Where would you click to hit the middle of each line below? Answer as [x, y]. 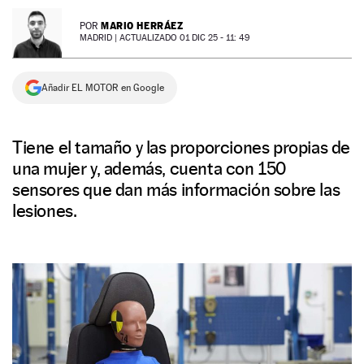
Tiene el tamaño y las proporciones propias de [182, 147]
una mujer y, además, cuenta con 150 [149, 168]
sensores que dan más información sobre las [176, 189]
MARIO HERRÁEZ [142, 26]
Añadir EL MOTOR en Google [103, 88]
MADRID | [100, 38]
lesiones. [45, 210]
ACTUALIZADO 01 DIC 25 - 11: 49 [184, 38]
